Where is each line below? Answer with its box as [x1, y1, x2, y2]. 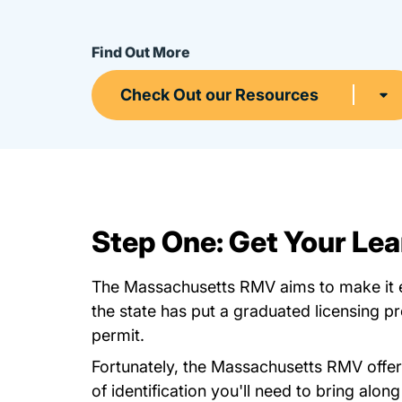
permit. [92, 326, 144, 345]
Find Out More [92, 43, 190, 61]
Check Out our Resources [120, 85, 319, 104]
